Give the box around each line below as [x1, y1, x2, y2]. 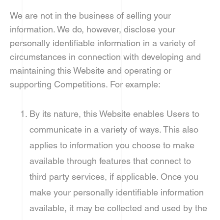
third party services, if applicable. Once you [29, 171, 198, 182]
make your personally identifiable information [29, 187, 204, 197]
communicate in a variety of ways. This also [29, 124, 198, 135]
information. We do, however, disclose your [10, 24, 175, 34]
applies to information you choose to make [29, 140, 194, 150]
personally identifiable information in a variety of [10, 38, 195, 48]
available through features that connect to [29, 156, 191, 166]
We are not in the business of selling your [10, 10, 171, 21]
